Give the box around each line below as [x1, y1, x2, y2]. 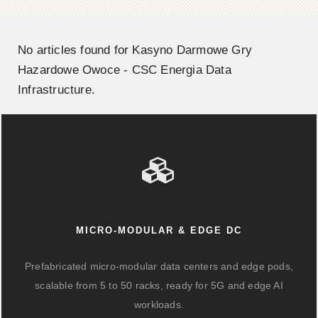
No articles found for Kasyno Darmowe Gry [18, 43, 253, 57]
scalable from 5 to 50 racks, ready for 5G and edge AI [35, 280, 283, 291]
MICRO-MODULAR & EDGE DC [76, 225, 242, 236]
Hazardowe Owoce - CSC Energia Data [18, 63, 231, 77]
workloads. [134, 299, 184, 310]
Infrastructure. [18, 83, 95, 97]
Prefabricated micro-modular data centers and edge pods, [24, 261, 293, 272]
